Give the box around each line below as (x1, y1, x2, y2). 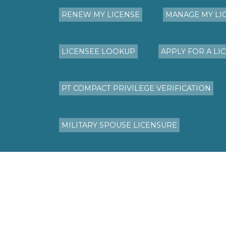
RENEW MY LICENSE (62, 10, 140, 19)
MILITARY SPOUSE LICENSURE (62, 120, 177, 130)
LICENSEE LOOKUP (62, 46, 135, 56)
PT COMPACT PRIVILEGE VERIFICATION (62, 83, 211, 93)
